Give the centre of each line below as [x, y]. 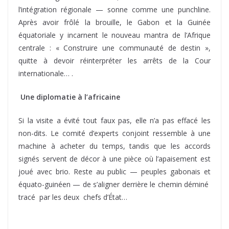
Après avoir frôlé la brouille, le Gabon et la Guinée [114, 22]
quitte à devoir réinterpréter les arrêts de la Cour [114, 60]
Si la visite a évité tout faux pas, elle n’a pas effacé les [114, 120]
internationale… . [46, 73]
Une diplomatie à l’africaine [70, 97]
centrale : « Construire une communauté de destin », [114, 48]
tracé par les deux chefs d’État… [73, 197]
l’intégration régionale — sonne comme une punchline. [114, 9]
